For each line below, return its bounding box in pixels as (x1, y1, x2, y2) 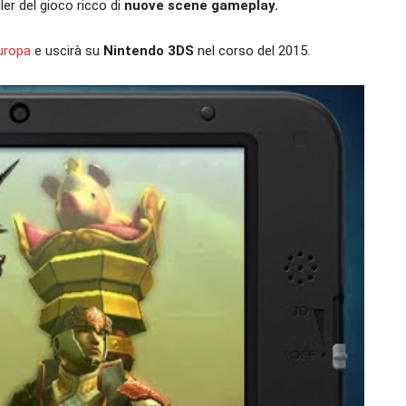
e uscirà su (31, 43, 103, 59)
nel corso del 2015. (194, 43, 310, 59)
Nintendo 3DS (103, 43, 194, 59)
